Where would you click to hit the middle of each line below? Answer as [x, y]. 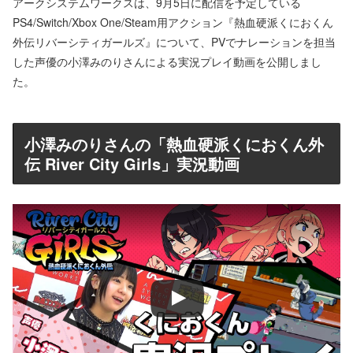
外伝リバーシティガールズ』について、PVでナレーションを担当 [174, 42]
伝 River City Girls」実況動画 [132, 164]
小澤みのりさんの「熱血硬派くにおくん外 [174, 144]
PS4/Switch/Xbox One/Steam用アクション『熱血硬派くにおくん [173, 22]
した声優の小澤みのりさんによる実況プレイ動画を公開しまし [167, 62]
